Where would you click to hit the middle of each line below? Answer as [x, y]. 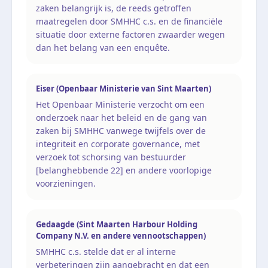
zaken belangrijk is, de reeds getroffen [114, 8]
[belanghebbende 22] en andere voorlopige [124, 170]
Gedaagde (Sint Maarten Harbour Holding [117, 224]
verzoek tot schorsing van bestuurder [111, 157]
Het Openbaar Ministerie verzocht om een [120, 104]
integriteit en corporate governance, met [118, 144]
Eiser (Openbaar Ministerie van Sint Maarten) [124, 88]
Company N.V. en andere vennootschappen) [121, 235]
